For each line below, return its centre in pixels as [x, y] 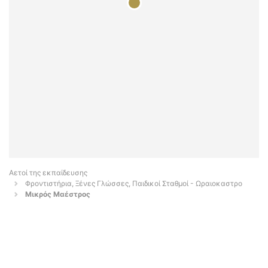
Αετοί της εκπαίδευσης [48, 173]
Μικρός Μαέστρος [58, 194]
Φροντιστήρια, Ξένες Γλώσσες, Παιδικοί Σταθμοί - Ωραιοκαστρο [134, 184]
